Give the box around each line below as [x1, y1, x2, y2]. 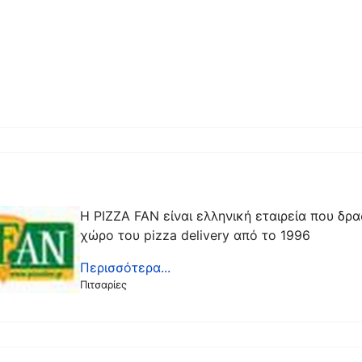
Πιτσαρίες [80, 278, 128, 291]
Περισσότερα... [80, 259, 171, 276]
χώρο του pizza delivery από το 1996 [80, 227, 311, 243]
